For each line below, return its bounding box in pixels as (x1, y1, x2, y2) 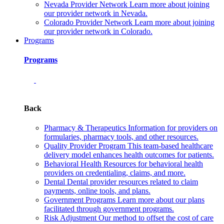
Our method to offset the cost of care (98, 213, 213, 222)
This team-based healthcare (127, 141, 213, 150)
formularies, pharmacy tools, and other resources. (44, 132, 198, 141)
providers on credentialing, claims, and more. (44, 168, 185, 177)
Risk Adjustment (44, 213, 96, 222)
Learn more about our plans (117, 195, 204, 204)
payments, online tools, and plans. (44, 186, 150, 195)
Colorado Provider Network (44, 18, 132, 27)
